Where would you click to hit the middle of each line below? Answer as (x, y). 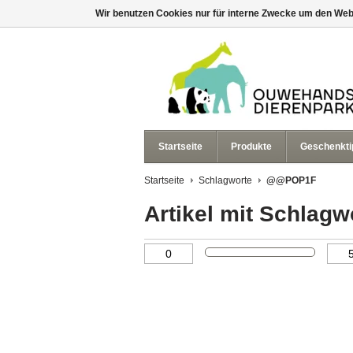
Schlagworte (225, 180)
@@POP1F (291, 180)
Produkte (251, 147)
